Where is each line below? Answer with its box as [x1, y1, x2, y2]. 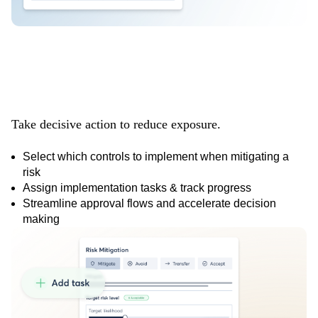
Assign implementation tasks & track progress [23, 182, 251, 194]
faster [112, 62, 206, 100]
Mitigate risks [50, 25, 268, 63]
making [23, 213, 60, 226]
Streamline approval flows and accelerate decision [23, 197, 276, 210]
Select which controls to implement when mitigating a [23, 150, 289, 163]
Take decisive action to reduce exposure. [11, 116, 221, 131]
